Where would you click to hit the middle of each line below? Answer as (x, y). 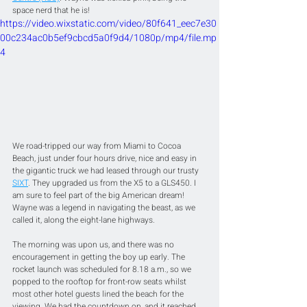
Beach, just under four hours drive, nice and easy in (106, 158)
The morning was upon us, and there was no (94, 245)
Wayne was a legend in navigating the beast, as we (105, 208)
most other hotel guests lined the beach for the (99, 294)
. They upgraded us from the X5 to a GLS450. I (113, 183)
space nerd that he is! (51, 10)
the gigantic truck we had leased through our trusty (107, 171)
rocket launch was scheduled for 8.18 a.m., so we (103, 269)
